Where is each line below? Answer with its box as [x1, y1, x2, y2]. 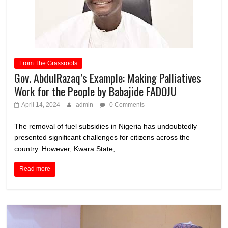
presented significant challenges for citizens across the [14, 133, 190, 141]
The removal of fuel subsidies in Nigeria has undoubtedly [14, 122, 197, 130]
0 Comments [108, 101, 145, 108]
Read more [19, 165, 51, 173]
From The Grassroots [19, 59, 78, 67]
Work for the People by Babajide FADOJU [14, 82, 177, 99]
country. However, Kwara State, [14, 144, 116, 153]
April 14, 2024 [21, 101, 61, 108]
